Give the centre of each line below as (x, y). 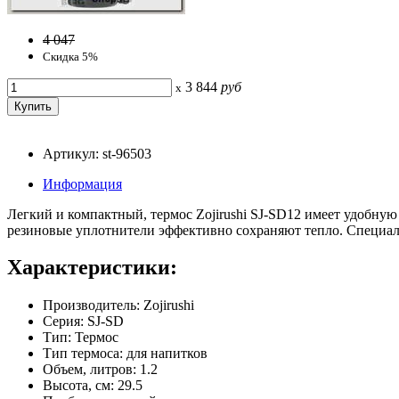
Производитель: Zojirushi (118, 305)
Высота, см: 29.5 (93, 386)
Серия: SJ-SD (83, 322)
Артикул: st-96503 (97, 153)
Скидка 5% (70, 56)
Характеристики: (92, 268)
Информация (82, 183)
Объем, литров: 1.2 (100, 370)
